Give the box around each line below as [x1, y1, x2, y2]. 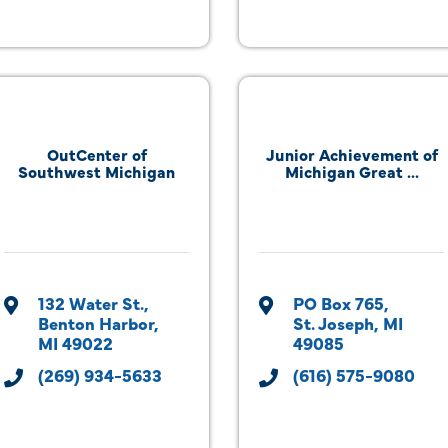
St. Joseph [293, 311, 374, 334]
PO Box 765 [293, 291, 384, 314]
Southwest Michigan [18, 160, 175, 182]
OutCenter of [46, 143, 147, 165]
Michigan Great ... [284, 160, 419, 182]
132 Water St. [38, 291, 144, 314]
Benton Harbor [38, 311, 154, 334]
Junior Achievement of [265, 143, 438, 165]
